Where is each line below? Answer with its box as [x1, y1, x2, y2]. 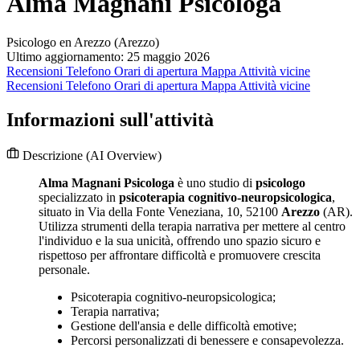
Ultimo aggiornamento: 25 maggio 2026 [6, 50, 210, 64]
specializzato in [39, 190, 119, 205]
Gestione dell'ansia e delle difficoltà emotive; [71, 319, 297, 333]
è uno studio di [174, 176, 256, 190]
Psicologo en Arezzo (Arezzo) [6, 35, 159, 50]
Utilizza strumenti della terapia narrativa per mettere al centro [39, 219, 346, 234]
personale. [39, 263, 90, 277]
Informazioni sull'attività [6, 109, 214, 131]
